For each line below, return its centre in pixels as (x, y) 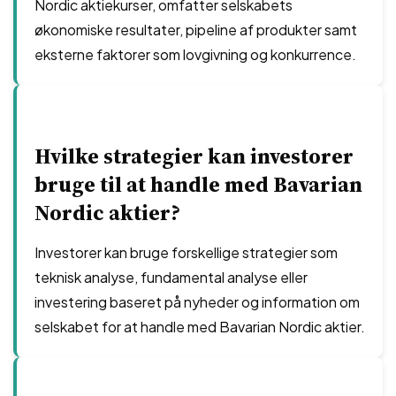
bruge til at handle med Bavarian (198, 184)
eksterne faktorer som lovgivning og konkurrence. (195, 54)
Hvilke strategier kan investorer (194, 156)
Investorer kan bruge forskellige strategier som (186, 252)
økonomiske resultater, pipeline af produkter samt (196, 30)
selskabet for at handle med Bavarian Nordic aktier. (200, 327)
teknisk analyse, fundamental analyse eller (171, 277)
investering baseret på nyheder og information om (197, 302)
